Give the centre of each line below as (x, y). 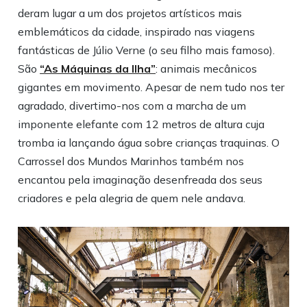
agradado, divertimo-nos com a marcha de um (132, 106)
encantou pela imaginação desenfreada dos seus (140, 180)
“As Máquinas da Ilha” (98, 69)
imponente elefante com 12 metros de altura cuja (142, 124)
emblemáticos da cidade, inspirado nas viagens (137, 32)
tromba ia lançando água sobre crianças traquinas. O (149, 143)
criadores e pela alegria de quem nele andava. (132, 198)
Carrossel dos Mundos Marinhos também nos (131, 161)
